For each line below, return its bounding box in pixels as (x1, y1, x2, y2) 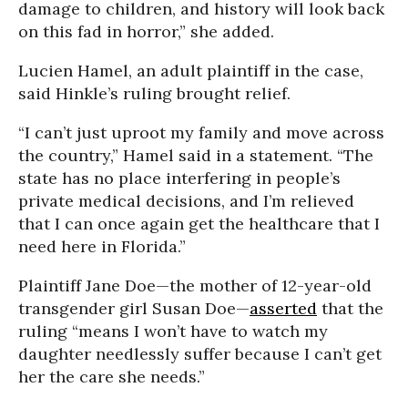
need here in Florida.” (18, 235, 186, 257)
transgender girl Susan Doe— (18, 297, 250, 319)
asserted (250, 297, 317, 319)
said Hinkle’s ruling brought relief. (18, 82, 291, 104)
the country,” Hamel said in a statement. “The (18, 144, 373, 166)
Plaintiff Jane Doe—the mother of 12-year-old (18, 274, 372, 296)
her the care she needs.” (18, 365, 205, 387)
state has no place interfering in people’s (18, 167, 341, 189)
